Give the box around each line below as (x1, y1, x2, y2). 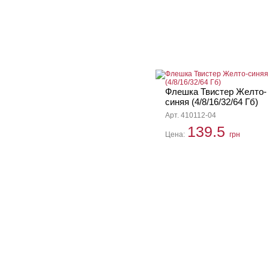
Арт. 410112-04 (165, 111, 216, 119)
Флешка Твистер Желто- (165, 86, 267, 97)
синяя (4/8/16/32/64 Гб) (165, 97, 258, 107)
